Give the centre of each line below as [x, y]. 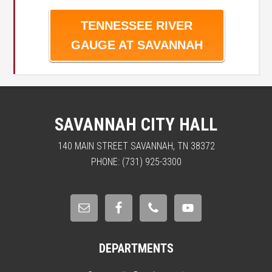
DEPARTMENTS [136, 248]
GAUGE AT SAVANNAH [137, 45]
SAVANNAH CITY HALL [136, 124]
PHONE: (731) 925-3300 [136, 162]
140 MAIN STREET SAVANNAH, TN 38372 [136, 146]
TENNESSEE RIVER [137, 25]
